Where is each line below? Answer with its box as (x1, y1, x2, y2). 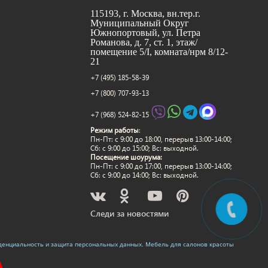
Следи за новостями (90, 208, 169, 219)
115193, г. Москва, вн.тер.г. (90, 8, 200, 19)
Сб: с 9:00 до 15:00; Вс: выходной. (90, 144, 199, 153)
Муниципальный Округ (90, 18, 189, 28)
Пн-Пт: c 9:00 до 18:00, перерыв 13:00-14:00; (90, 135, 232, 144)
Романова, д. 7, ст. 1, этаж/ (90, 37, 197, 47)
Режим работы (90, 126, 139, 135)
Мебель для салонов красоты (145, 240, 234, 248)
